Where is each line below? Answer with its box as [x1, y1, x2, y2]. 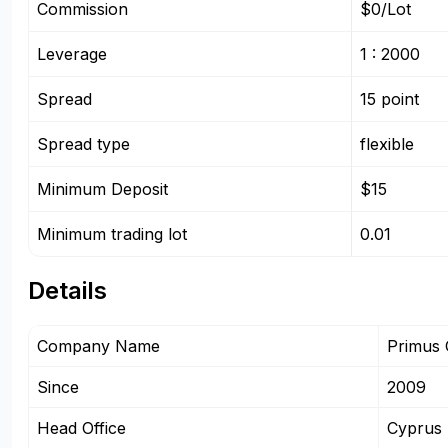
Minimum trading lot [37, 224, 187, 244]
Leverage [37, 44, 107, 64]
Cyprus [387, 418, 442, 438]
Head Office [37, 418, 126, 438]
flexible [359, 134, 414, 154]
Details [28, 276, 107, 305]
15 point [359, 89, 419, 109]
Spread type [37, 134, 130, 154]
